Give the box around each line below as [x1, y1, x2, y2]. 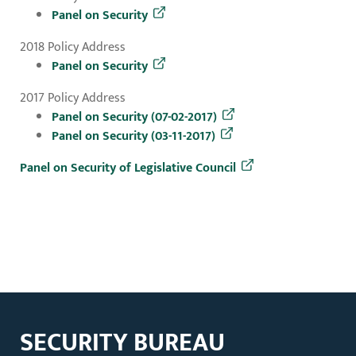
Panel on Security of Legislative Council [20, 157, 236, 180]
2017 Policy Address [20, 87, 126, 110]
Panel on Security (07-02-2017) [52, 106, 217, 129]
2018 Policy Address [20, 37, 126, 59]
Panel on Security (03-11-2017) [52, 126, 215, 148]
